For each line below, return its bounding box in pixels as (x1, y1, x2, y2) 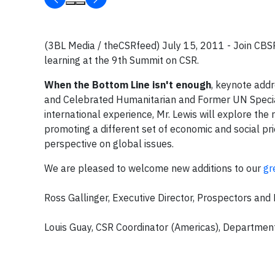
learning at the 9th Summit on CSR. (44, 54, 199, 66)
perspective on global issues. (44, 137, 174, 150)
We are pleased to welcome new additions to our (44, 162, 263, 174)
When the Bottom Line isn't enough (44, 79, 211, 91)
